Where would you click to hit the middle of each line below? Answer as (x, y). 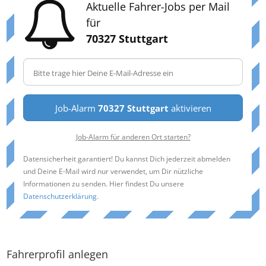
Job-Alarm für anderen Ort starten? (133, 137)
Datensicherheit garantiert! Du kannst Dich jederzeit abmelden (127, 159)
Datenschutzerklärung (60, 196)
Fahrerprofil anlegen (57, 254)
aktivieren (190, 108)
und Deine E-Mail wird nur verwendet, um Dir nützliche (113, 171)
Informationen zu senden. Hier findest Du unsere (104, 184)
